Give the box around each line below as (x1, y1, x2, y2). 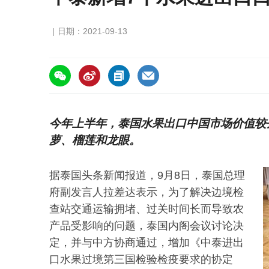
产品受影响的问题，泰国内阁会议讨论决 (49, 220, 244, 232)
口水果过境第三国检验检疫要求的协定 (49, 253, 233, 266)
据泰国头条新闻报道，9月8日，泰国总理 (49, 169, 245, 182)
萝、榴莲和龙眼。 (49, 134, 141, 147)
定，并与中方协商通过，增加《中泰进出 (49, 237, 244, 249)
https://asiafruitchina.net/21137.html (49, 58, 199, 69)
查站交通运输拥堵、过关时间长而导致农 (49, 203, 244, 216)
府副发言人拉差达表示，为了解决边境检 (49, 186, 244, 199)
